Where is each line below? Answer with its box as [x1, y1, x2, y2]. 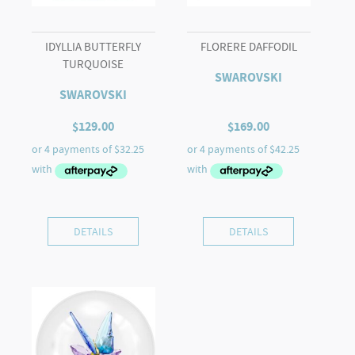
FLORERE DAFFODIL [200, 39, 297, 55]
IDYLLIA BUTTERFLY [45, 39, 142, 55]
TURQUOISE [63, 56, 124, 73]
